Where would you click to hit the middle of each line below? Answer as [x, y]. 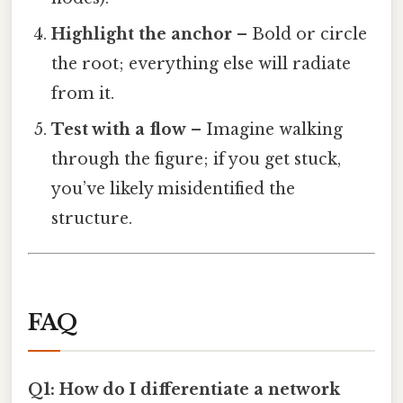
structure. [92, 218]
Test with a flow [119, 129]
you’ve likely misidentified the [174, 188]
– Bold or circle [300, 34]
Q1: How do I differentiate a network [184, 389]
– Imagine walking [265, 129]
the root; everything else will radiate [201, 63]
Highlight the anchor [142, 34]
